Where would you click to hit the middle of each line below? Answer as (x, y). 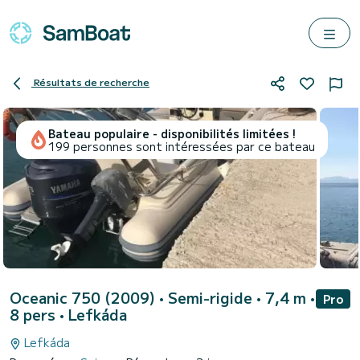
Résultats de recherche (92, 82)
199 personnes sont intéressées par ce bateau (182, 146)
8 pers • (39, 314)
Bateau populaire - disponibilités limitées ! (172, 133)
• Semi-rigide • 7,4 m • (237, 297)
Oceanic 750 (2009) (84, 297)
